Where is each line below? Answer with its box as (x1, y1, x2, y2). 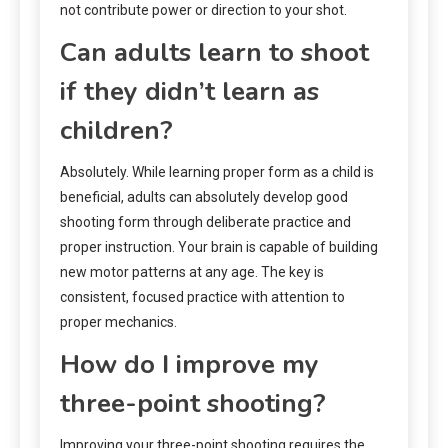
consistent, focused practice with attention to (60, 288, 345, 305)
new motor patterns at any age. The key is (60, 263, 324, 280)
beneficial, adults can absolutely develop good (60, 188, 348, 205)
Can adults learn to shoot (60, 34, 369, 70)
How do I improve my (60, 346, 319, 382)
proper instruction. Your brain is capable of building (60, 238, 378, 255)
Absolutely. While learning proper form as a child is (60, 163, 374, 180)
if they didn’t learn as (60, 73, 319, 109)
